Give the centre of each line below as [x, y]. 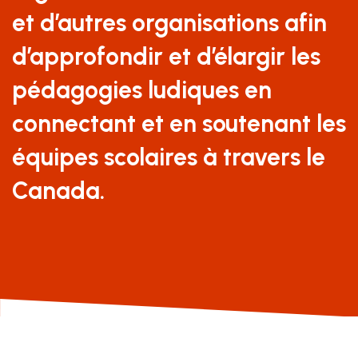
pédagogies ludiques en [142, 90]
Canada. [58, 191]
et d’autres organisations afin [169, 23]
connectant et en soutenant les [179, 123]
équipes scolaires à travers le [169, 157]
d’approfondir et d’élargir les [166, 56]
